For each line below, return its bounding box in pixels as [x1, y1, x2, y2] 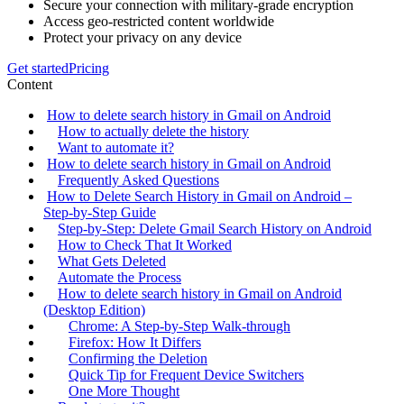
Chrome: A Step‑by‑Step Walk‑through [69, 318, 290, 335]
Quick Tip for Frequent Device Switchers [69, 367, 304, 383]
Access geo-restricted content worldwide [43, 14, 274, 30]
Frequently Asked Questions [58, 172, 219, 188]
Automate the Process [58, 270, 181, 286]
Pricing [69, 60, 109, 77]
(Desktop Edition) [43, 302, 145, 318]
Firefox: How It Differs [69, 335, 201, 351]
